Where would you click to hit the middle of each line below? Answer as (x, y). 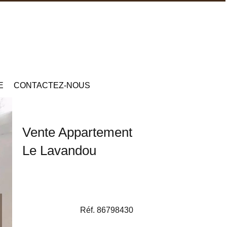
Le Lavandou (59, 150)
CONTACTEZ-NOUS (52, 85)
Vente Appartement (77, 132)
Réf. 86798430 (106, 210)
